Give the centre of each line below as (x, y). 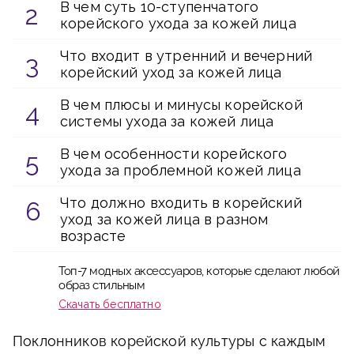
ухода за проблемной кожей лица (181, 170)
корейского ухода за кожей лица (178, 23)
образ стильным (102, 285)
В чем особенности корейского (174, 154)
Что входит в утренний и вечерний (186, 56)
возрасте (93, 236)
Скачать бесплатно (110, 304)
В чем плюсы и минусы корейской (181, 105)
